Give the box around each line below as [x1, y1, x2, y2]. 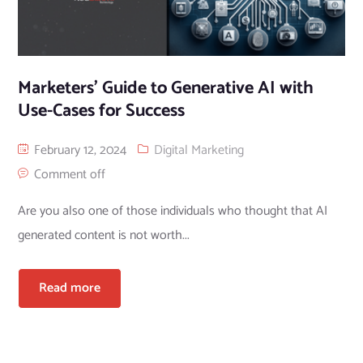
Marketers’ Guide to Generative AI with [17, 73, 314, 103]
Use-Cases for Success [17, 96, 185, 126]
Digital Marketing [153, 139, 244, 161]
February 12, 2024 [30, 139, 126, 161]
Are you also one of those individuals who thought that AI [17, 199, 327, 222]
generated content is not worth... [17, 224, 190, 246]
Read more [38, 276, 100, 299]
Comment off [33, 163, 105, 186]
